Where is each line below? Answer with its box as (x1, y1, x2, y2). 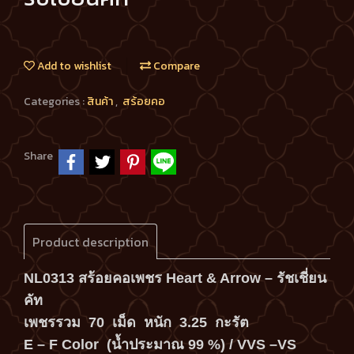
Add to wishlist (35, 58, 111, 75)
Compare (151, 58, 200, 75)
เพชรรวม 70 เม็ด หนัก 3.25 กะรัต (24, 314, 253, 330)
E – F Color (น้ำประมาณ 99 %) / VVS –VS (24, 336, 296, 352)
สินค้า (87, 93, 115, 111)
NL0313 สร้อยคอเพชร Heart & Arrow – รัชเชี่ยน (24, 269, 326, 286)
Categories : (24, 93, 87, 111)
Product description (32, 232, 149, 251)
